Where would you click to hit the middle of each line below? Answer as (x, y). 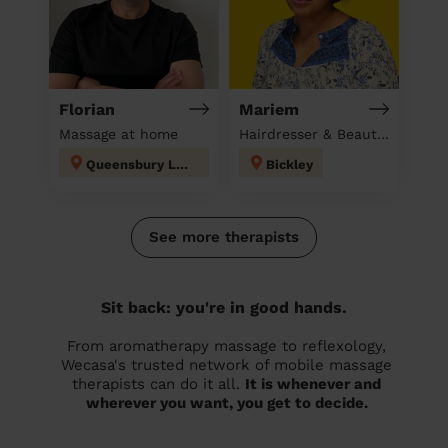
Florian (87, 109)
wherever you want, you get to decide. (226, 402)
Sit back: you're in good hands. (224, 307)
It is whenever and (313, 383)
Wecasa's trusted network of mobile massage (226, 364)
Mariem (269, 109)
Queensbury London (182, 164)
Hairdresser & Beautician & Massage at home (383, 133)
